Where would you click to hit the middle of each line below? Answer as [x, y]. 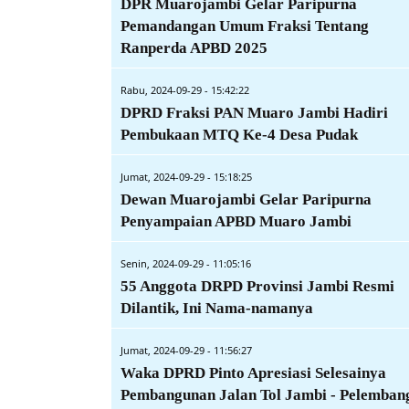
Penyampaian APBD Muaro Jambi [236, 222]
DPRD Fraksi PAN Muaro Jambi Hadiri [254, 113]
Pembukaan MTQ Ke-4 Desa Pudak [239, 135]
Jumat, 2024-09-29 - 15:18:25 [186, 177]
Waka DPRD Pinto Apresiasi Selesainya [253, 373]
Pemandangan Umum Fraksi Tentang [245, 26]
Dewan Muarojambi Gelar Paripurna [246, 200]
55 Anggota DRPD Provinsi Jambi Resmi [257, 287]
